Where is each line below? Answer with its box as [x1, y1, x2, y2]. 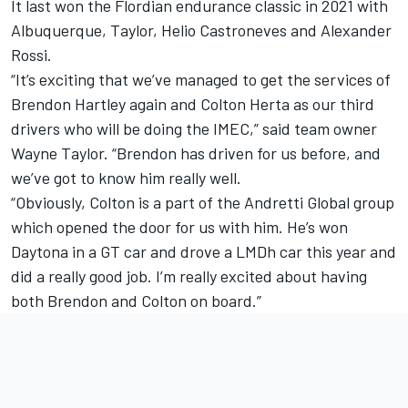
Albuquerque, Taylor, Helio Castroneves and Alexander [11, 19, 392, 40]
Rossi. [11, 44, 52, 65]
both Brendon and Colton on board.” [11, 290, 265, 311]
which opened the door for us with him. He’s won [11, 216, 348, 237]
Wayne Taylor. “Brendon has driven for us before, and [11, 142, 381, 163]
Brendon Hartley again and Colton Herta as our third [11, 93, 374, 114]
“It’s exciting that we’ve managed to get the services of [11, 68, 391, 89]
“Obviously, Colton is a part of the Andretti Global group [11, 191, 394, 212]
